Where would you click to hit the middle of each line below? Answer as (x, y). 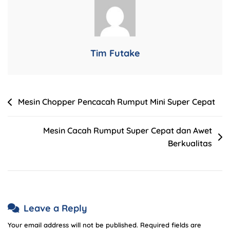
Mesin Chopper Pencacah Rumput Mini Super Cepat (117, 102)
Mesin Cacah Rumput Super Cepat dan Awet (128, 131)
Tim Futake (115, 53)
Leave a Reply (55, 208)
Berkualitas (190, 143)
